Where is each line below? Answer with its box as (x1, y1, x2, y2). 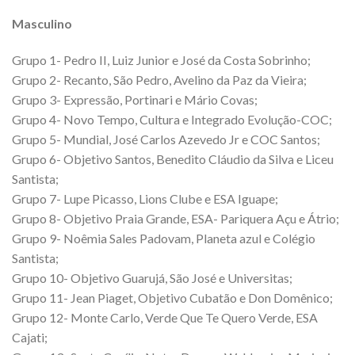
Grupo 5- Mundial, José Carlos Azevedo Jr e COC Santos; (12, 131, 320, 147)
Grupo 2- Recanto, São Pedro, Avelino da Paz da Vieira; (12, 71, 307, 87)
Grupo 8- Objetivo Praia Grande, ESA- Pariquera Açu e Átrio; (12, 210, 339, 226)
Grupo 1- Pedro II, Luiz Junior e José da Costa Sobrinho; (12, 52, 311, 67)
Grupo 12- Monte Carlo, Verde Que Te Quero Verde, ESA (12, 309, 318, 325)
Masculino (12, 16, 72, 32)
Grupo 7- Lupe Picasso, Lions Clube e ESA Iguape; (12, 190, 278, 206)
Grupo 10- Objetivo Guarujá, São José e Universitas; (12, 269, 292, 285)
